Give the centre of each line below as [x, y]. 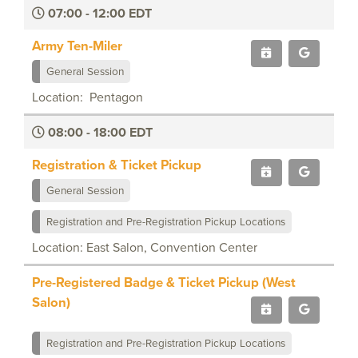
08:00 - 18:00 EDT [99, 132]
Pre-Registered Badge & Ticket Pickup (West [164, 282]
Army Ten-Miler [77, 45]
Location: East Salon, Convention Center [145, 247]
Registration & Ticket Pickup [117, 164]
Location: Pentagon [88, 97]
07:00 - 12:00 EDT [98, 13]
